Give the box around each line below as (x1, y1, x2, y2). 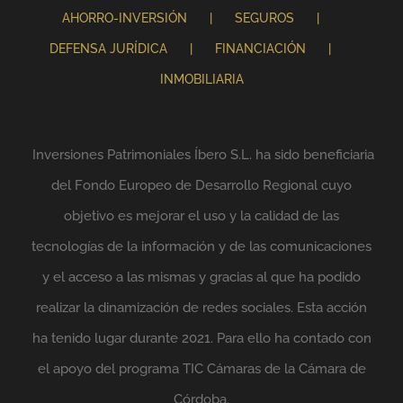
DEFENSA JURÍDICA (49, 41, 167, 56)
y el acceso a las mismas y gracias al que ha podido (42, 269, 361, 285)
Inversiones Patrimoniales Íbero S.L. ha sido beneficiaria (29, 147, 374, 163)
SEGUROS (234, 11, 294, 25)
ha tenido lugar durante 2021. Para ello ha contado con (31, 330, 372, 346)
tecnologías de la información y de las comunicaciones (31, 238, 372, 255)
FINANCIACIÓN (215, 41, 306, 56)
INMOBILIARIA (159, 72, 244, 86)
